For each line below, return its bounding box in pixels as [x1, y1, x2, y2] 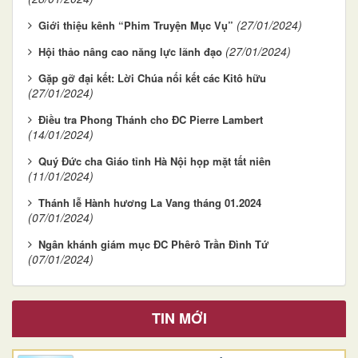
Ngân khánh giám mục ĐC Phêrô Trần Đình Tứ [38, 236, 268, 252]
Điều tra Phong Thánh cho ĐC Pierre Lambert [38, 111, 263, 127]
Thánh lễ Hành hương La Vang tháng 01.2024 [38, 194, 261, 210]
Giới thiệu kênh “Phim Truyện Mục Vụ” [38, 17, 233, 33]
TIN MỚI [151, 307, 207, 328]
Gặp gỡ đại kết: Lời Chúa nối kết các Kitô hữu [38, 70, 266, 86]
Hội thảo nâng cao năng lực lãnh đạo [38, 43, 222, 59]
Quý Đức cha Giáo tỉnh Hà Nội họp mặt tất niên [38, 153, 271, 169]
